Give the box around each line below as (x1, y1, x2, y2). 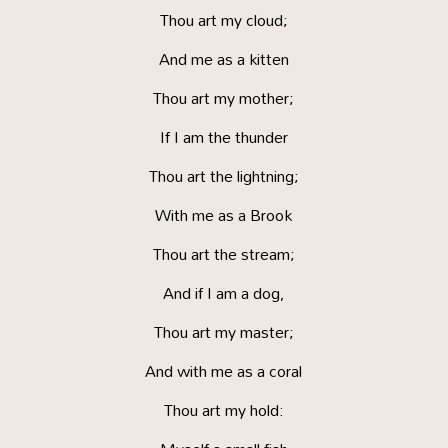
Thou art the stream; (152, 238, 295, 270)
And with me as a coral (145, 355, 303, 387)
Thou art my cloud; (159, 4, 288, 36)
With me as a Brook (155, 199, 293, 231)
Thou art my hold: (163, 394, 284, 426)
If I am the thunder (159, 121, 288, 153)
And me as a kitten (158, 43, 289, 75)
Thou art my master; (153, 316, 294, 348)
